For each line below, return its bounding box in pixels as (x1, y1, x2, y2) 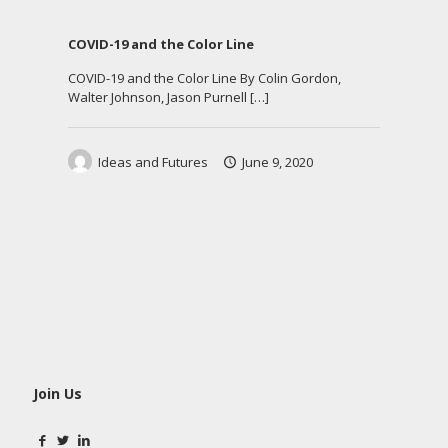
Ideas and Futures (98, 153, 208, 172)
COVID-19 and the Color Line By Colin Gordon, (68, 69, 341, 88)
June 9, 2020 (242, 153, 314, 172)
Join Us (33, 384, 82, 404)
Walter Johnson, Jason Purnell (68, 88, 247, 107)
